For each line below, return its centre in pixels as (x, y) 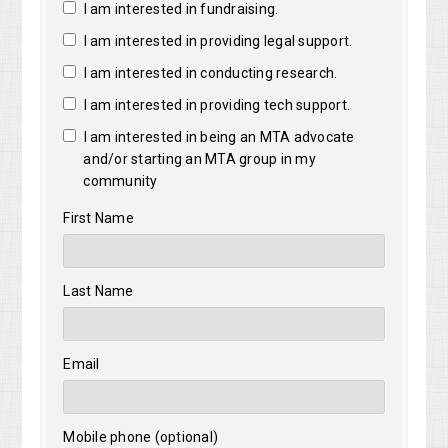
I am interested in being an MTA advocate (217, 137)
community (120, 181)
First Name (98, 218)
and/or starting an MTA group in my (199, 159)
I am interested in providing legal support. (216, 41)
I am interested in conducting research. (209, 73)
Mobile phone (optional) (141, 437)
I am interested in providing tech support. (215, 105)
